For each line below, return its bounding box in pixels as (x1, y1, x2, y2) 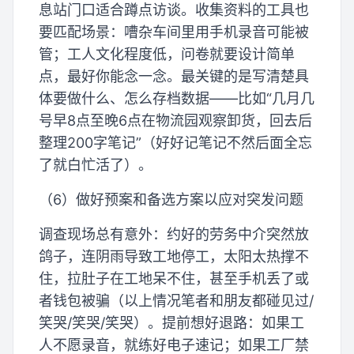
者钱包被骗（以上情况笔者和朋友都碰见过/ (39, 292, 314, 309)
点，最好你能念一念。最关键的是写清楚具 (39, 68, 309, 85)
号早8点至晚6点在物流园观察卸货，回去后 (39, 112, 312, 129)
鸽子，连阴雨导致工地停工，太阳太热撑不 (39, 248, 309, 265)
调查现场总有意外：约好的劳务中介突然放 (39, 226, 309, 243)
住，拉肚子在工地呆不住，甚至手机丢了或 (39, 270, 309, 287)
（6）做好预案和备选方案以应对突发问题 (39, 191, 303, 208)
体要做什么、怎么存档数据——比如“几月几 (39, 90, 314, 107)
